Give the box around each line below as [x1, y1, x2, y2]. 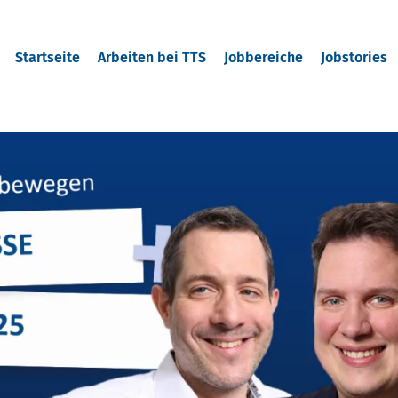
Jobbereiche [223, 49, 303, 66]
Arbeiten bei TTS [97, 49, 206, 66]
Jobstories [320, 49, 387, 66]
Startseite [14, 49, 80, 66]
